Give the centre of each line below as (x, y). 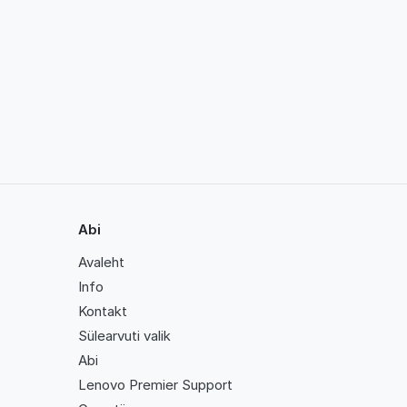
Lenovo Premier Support (155, 385)
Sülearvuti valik (124, 336)
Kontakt (103, 311)
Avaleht (101, 262)
